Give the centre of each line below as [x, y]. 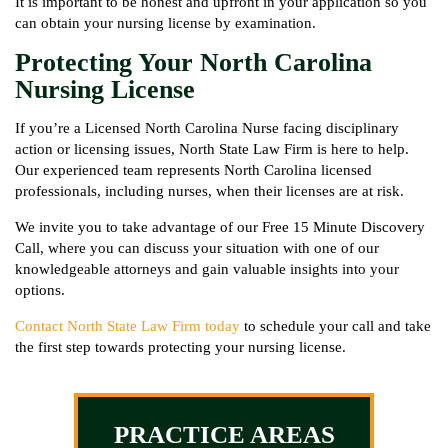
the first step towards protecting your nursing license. [180, 347]
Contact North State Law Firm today [127, 326]
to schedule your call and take [335, 326]
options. [40, 290]
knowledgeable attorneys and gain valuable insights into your [207, 269]
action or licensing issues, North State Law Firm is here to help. [212, 149]
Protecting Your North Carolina [193, 62]
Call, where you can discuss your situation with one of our [197, 248]
